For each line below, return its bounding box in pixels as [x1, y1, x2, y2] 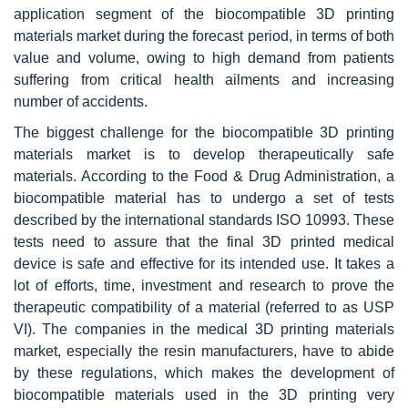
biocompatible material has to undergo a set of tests [14, 189, 394, 206]
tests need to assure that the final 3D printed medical [14, 233, 394, 250]
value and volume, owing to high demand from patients [14, 49, 394, 66]
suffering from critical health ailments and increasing [14, 71, 394, 87]
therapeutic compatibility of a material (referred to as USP [14, 299, 394, 315]
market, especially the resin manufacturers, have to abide [14, 342, 394, 359]
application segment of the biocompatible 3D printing [14, 5, 394, 22]
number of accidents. [14, 93, 148, 109]
